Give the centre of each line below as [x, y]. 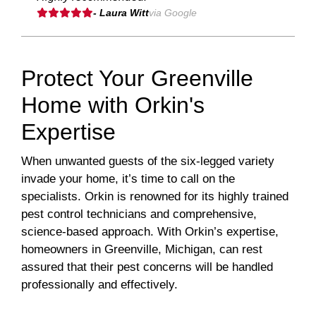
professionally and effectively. [99, 285]
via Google [173, 13]
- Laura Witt [121, 13]
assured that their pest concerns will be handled [147, 267]
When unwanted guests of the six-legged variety [148, 162]
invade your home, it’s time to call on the [128, 179]
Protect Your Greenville [137, 79]
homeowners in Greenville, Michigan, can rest [142, 250]
